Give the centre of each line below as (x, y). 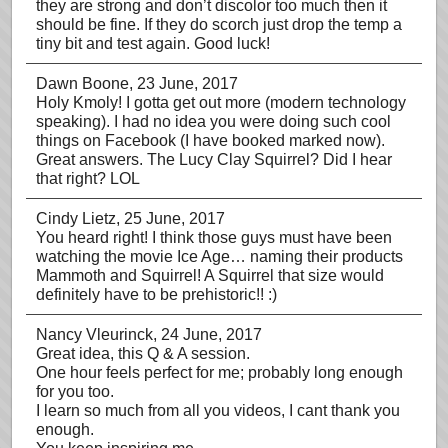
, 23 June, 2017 (183, 83)
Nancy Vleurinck (94, 334)
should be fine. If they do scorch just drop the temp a (219, 24)
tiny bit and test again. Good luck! (153, 43)
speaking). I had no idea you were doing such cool (213, 121)
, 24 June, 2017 (207, 334)
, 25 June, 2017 (170, 218)
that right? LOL (88, 178)
